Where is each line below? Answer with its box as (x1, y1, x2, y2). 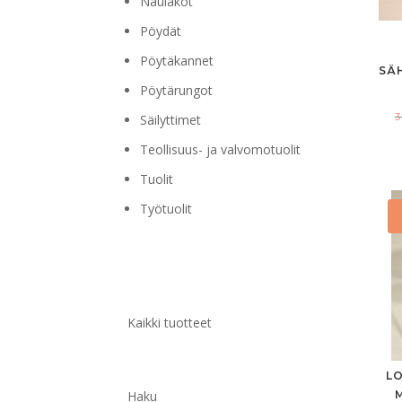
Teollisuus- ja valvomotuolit (140, 140, 301, 158)
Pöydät (140, 22, 181, 39)
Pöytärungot (140, 81, 213, 99)
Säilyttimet (140, 110, 201, 128)
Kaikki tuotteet (127, 314, 212, 332)
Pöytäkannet (140, 51, 214, 69)
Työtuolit (140, 199, 192, 217)
